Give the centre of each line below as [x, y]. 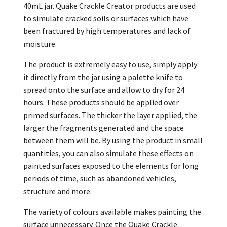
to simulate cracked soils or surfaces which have [106, 18]
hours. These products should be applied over [101, 102]
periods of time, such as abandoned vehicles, [100, 178]
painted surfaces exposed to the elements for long [111, 166]
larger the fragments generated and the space [104, 128]
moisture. [40, 44]
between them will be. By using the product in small [113, 140]
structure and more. [58, 191]
